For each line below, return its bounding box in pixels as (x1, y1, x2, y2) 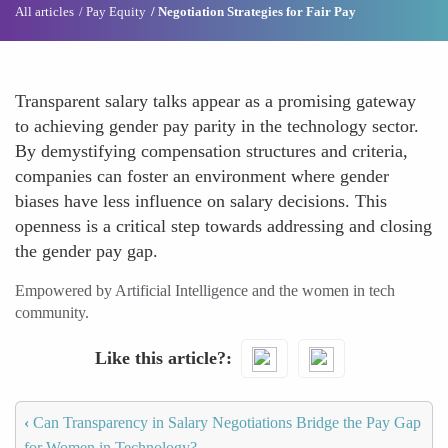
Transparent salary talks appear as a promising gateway (15, 91, 416, 111)
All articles (15, 4, 74, 19)
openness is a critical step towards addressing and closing (15, 216, 432, 236)
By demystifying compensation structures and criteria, (15, 141, 408, 161)
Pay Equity (86, 4, 146, 19)
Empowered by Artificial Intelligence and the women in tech (15, 282, 395, 299)
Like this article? (94, 347, 226, 368)
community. (15, 304, 89, 321)
